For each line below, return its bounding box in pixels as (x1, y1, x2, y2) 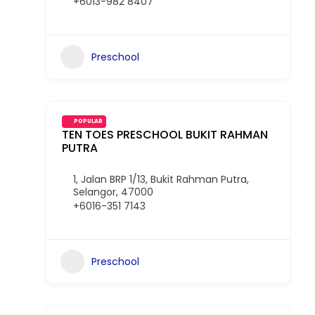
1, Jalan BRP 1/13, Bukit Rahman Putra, (73, 172, 249, 186)
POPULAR (74, 117, 103, 125)
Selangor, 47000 (73, 185, 153, 199)
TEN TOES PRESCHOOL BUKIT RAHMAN (62, 127, 268, 143)
